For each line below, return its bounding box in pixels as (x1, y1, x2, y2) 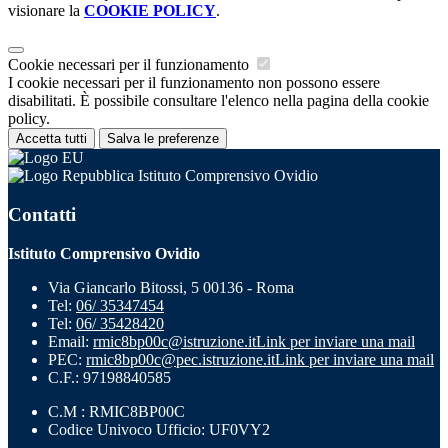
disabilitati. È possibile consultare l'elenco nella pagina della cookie (8, 92, 429, 110)
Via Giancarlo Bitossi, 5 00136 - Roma (48, 278, 294, 296)
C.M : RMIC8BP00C (48, 402, 185, 420)
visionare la (8, 2, 84, 20)
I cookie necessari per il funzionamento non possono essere (8, 74, 380, 92)
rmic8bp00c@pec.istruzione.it (86, 350, 275, 368)
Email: (48, 332, 93, 350)
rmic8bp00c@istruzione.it (93, 332, 256, 350)
